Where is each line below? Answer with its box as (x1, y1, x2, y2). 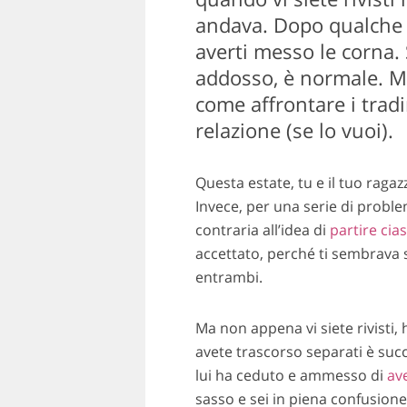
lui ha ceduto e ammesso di (194, 365, 387, 386)
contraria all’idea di (194, 220, 330, 241)
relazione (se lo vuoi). (194, 116, 393, 144)
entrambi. (194, 267, 263, 288)
